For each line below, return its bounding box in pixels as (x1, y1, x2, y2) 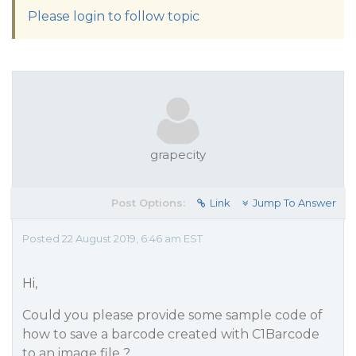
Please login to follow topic (28, 9, 199, 24)
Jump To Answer (253, 196, 336, 209)
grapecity (150, 147, 206, 162)
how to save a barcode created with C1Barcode (22, 327, 319, 342)
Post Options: (111, 196, 185, 209)
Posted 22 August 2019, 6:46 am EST (22, 232, 203, 245)
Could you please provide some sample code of (22, 308, 323, 323)
